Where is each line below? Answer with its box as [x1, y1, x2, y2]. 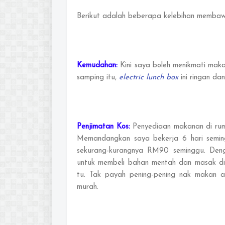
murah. [77, 183, 98, 191]
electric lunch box [119, 73, 178, 81]
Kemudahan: [77, 61, 121, 69]
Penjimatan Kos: [77, 123, 133, 131]
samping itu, [77, 73, 119, 81]
